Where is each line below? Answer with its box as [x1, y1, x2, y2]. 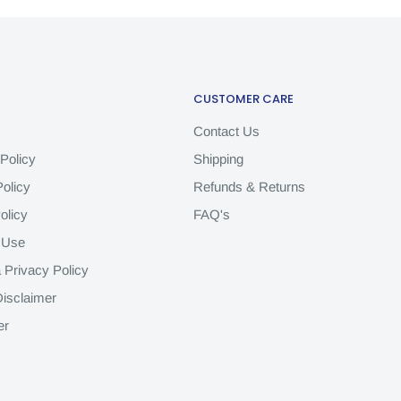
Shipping [193, 151, 243, 167]
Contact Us [193, 124, 260, 140]
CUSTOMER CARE [193, 90, 294, 107]
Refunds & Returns [193, 179, 305, 195]
